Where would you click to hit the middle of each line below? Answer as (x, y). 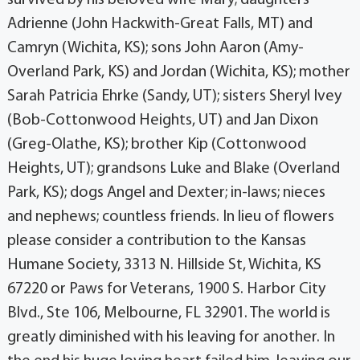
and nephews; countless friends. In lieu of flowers (170, 217)
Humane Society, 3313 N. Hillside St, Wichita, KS (164, 265)
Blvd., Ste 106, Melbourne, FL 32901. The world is (168, 313)
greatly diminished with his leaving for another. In (171, 337)
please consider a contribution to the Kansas (156, 241)
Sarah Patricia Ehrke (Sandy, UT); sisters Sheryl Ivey (174, 96)
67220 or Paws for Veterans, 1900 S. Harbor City (166, 289)
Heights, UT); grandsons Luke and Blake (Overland (173, 168)
